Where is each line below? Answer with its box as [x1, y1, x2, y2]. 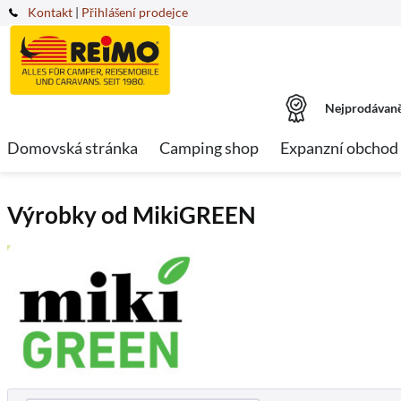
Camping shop [159, 138, 259, 158]
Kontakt [28, 4, 73, 20]
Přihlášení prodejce [81, 4, 188, 20]
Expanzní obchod [280, 138, 398, 158]
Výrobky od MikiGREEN [7, 200, 256, 229]
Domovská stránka [7, 138, 138, 158]
